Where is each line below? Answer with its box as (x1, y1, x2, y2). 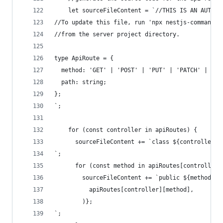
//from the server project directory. (54, 31, 180, 38)
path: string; (54, 79, 107, 86)
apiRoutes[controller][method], (54, 186, 194, 193)
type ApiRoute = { (54, 55, 113, 62)
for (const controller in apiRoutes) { (54, 126, 197, 133)
